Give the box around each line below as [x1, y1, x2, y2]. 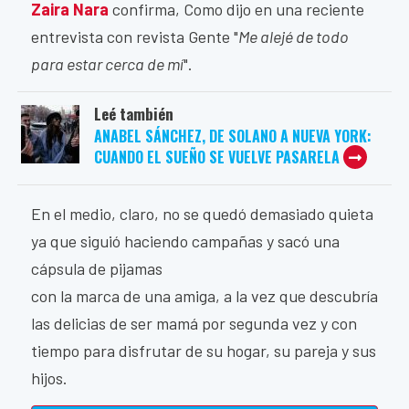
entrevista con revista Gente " [31, 26, 238, 47]
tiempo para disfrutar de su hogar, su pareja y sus [31, 341, 376, 362]
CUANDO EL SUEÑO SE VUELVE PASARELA [94, 146, 340, 169]
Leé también [94, 102, 173, 126]
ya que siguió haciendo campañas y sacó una [31, 231, 340, 252]
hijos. [31, 368, 68, 389]
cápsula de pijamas [31, 258, 163, 279]
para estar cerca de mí [31, 54, 184, 75]
